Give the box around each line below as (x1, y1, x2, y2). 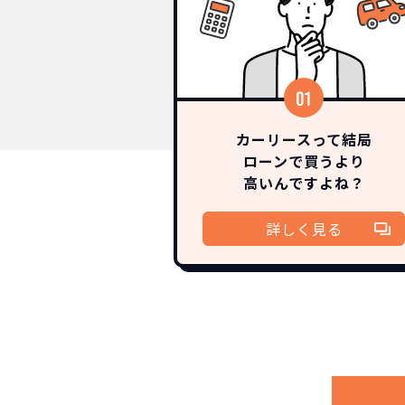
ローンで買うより (242, 149, 365, 172)
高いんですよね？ (242, 171, 365, 193)
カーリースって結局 (235, 127, 372, 150)
